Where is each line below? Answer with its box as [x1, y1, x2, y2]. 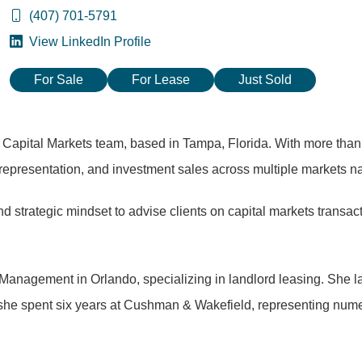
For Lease [132, 73, 190, 86]
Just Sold [238, 73, 292, 86]
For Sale [34, 73, 83, 86]
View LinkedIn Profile [26, 35, 151, 48]
